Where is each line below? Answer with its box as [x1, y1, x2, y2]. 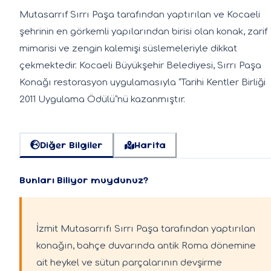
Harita [134, 139, 166, 152]
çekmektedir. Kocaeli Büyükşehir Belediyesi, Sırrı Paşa [19, 60, 261, 71]
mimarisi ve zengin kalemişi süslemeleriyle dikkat [19, 43, 237, 54]
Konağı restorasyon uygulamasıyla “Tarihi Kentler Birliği [19, 77, 266, 88]
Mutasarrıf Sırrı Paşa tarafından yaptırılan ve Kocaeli [19, 9, 260, 20]
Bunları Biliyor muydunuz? [19, 173, 148, 186]
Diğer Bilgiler [40, 138, 103, 151]
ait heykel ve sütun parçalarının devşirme [36, 257, 222, 268]
